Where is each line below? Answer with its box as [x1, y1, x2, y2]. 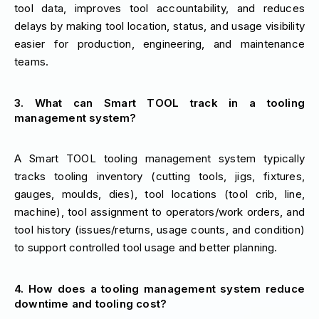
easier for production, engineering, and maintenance [14, 37, 305, 51]
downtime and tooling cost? [14, 296, 167, 310]
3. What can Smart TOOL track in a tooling [14, 95, 305, 110]
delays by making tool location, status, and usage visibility [14, 19, 305, 33]
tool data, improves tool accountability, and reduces [14, 1, 305, 16]
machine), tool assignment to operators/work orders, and [14, 205, 305, 219]
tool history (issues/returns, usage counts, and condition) [14, 223, 305, 237]
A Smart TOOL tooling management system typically [14, 152, 305, 166]
